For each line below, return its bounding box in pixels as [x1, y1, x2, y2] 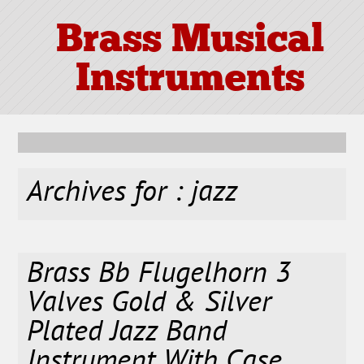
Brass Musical [55, 22, 324, 62]
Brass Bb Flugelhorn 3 [27, 256, 292, 295]
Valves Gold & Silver [27, 285, 272, 324]
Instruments [75, 61, 305, 101]
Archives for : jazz [27, 175, 238, 214]
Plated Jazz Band [27, 314, 227, 353]
